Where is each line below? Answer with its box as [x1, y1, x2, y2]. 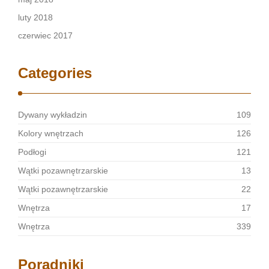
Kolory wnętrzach [18, 128, 83, 138]
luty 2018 [18, 13, 53, 22]
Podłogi [18, 147, 46, 157]
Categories [18, 65, 92, 81]
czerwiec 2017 [18, 31, 73, 40]
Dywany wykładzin [18, 110, 87, 119]
